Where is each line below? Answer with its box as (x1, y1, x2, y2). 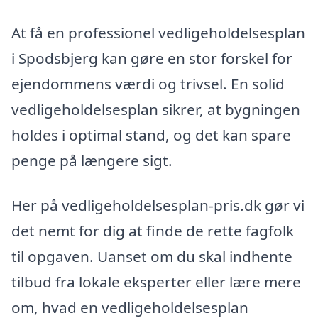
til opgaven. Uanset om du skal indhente (11, 246, 292, 267)
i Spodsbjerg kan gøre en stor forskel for (11, 48, 292, 68)
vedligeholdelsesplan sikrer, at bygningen (11, 99, 300, 119)
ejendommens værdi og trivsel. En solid (11, 73, 285, 94)
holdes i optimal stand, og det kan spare (11, 124, 291, 145)
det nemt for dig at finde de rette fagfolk (11, 221, 294, 241)
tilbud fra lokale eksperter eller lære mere (11, 272, 301, 292)
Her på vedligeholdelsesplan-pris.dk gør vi (11, 195, 305, 216)
